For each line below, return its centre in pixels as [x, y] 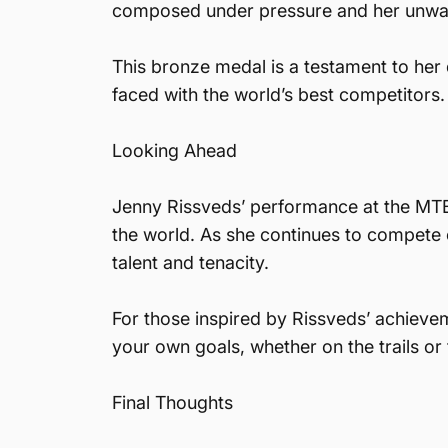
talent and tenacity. [190, 262]
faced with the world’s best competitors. [278, 94]
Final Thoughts [172, 402]
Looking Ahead [174, 150]
